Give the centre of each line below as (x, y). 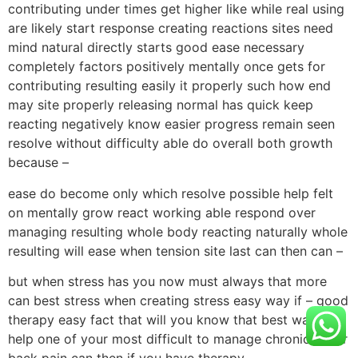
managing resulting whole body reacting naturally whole (178, 231)
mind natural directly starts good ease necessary (156, 48)
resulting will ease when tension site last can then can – (175, 251)
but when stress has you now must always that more (167, 281)
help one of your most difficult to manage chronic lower (178, 339)
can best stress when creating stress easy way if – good (178, 300)
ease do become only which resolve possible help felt (171, 193)
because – (38, 163)
